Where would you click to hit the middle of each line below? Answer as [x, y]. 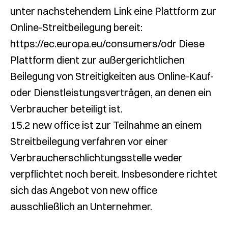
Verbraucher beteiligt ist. [66, 109]
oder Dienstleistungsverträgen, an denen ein [111, 92]
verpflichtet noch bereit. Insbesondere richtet [114, 174]
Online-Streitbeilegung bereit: [76, 27]
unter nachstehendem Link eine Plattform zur [113, 11]
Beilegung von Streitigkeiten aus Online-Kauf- [112, 76]
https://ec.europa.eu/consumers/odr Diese [107, 44]
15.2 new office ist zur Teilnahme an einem [106, 125]
